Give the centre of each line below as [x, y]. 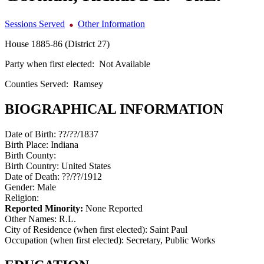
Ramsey [88, 84]
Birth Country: [33, 166]
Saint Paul [169, 229]
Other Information [111, 24]
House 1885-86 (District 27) [57, 44]
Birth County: [30, 155]
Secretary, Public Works [171, 240]
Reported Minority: [44, 208]
